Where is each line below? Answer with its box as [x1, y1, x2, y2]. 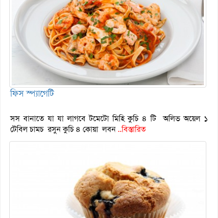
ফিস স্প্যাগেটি [10, 88, 54, 100]
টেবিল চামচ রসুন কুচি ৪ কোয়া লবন [10, 124, 118, 135]
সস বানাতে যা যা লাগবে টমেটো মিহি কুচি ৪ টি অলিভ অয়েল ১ [10, 113, 208, 124]
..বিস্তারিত [118, 124, 146, 135]
